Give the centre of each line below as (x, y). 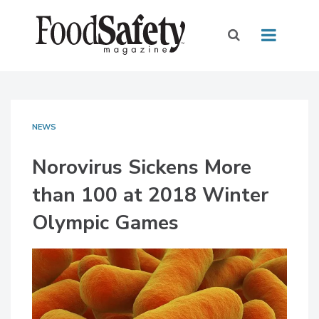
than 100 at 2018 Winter (150, 195)
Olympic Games (105, 223)
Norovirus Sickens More (142, 168)
